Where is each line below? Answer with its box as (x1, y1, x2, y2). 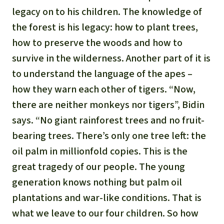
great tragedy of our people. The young (12, 160, 185, 174)
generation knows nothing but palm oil (12, 175, 182, 189)
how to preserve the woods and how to (12, 36, 182, 50)
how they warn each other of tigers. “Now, (12, 82, 195, 96)
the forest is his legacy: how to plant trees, (12, 20, 198, 34)
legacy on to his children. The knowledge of (12, 5, 202, 19)
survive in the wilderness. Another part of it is (12, 51, 210, 65)
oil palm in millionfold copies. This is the (12, 144, 187, 158)
